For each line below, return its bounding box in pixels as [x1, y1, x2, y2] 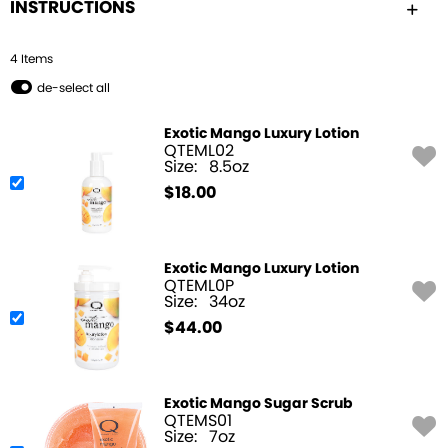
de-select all [37, 82, 110, 94]
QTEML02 [164, 143, 234, 159]
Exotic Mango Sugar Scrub [164, 397, 353, 411]
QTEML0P [164, 278, 234, 294]
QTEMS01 [164, 413, 232, 429]
